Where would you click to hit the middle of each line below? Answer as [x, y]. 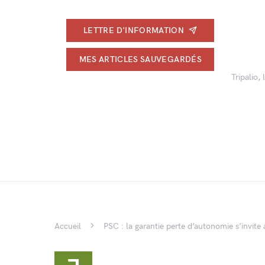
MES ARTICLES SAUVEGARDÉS [140, 59]
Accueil [68, 226]
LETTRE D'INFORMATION [134, 30]
